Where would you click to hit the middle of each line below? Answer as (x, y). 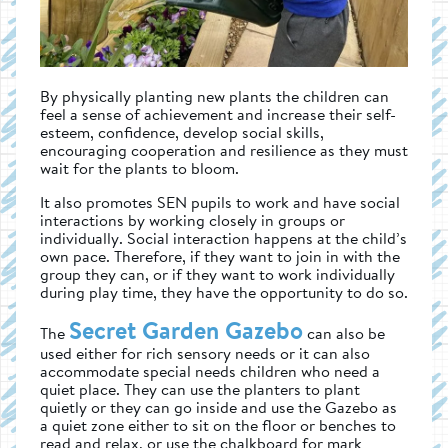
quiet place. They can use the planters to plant (200, 388)
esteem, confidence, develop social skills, (182, 131)
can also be (344, 332)
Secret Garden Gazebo (186, 329)
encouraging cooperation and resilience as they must (224, 149)
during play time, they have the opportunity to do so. (224, 291)
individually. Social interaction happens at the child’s (223, 237)
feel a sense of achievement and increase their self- (218, 113)
